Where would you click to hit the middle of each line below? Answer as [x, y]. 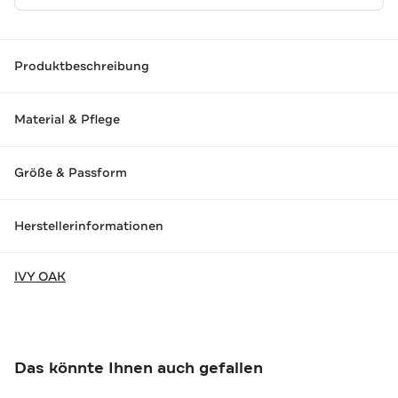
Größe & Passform [71, 173]
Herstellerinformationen [89, 226]
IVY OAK [40, 276]
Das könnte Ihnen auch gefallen [139, 367]
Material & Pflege [67, 119]
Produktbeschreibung [82, 66]
